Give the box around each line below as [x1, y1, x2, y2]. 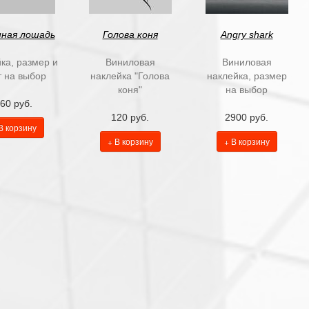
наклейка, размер [206, 70, 287, 81]
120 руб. [111, 112, 149, 123]
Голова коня [102, 29, 158, 40]
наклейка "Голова [90, 70, 170, 81]
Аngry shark [220, 29, 273, 40]
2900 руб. [225, 112, 268, 123]
